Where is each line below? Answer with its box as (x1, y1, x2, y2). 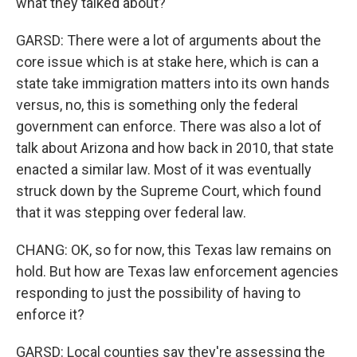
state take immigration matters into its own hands (16, 75, 330, 92)
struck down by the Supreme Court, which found (16, 182, 321, 199)
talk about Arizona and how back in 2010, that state (16, 139, 334, 156)
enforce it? (16, 306, 84, 323)
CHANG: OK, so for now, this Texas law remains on (16, 241, 331, 258)
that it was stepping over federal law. (16, 204, 246, 221)
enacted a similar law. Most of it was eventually (16, 161, 312, 178)
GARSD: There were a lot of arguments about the (16, 32, 321, 49)
